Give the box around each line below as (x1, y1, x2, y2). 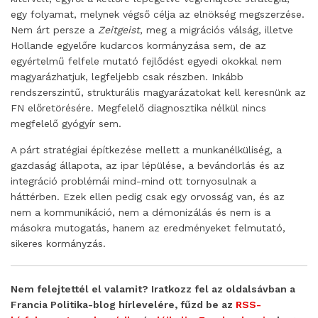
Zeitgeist (98, 24, 140, 36)
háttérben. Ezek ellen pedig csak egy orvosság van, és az (11, 191, 285, 203)
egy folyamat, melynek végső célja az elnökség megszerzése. (11, 9, 305, 21)
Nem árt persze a (11, 24, 98, 36)
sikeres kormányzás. (11, 238, 106, 250)
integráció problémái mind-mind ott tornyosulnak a (11, 175, 256, 187)
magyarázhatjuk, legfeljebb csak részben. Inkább (11, 71, 243, 83)
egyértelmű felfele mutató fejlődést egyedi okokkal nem (11, 55, 282, 67)
